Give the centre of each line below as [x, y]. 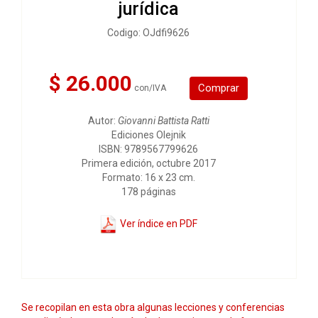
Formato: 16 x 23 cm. [148, 177]
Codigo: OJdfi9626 [148, 33]
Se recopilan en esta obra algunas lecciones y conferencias [153, 307]
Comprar [219, 88]
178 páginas [148, 192]
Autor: [103, 121]
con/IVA [150, 88]
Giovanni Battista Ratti [163, 121]
